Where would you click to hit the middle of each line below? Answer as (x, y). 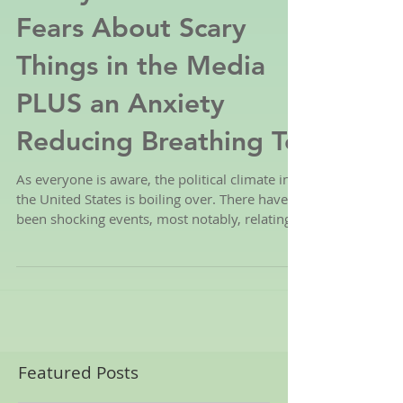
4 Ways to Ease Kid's (147, 31)
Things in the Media (141, 106)
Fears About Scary (131, 68)
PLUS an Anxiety (121, 144)
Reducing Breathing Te (158, 182)
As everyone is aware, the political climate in (153, 219)
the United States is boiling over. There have (152, 239)
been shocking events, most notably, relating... (159, 259)
